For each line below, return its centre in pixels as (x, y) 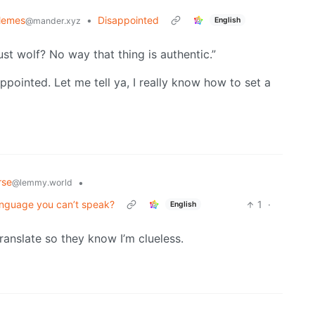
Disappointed (128, 20)
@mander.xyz (53, 21)
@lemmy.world (42, 183)
